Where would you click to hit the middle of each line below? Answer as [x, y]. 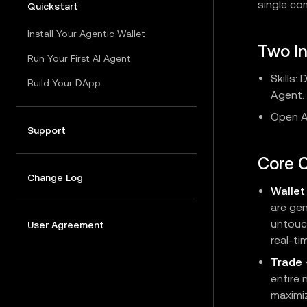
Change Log [55, 177]
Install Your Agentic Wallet [86, 34]
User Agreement [66, 225]
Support [47, 130]
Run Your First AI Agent [79, 58]
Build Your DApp [64, 83]
